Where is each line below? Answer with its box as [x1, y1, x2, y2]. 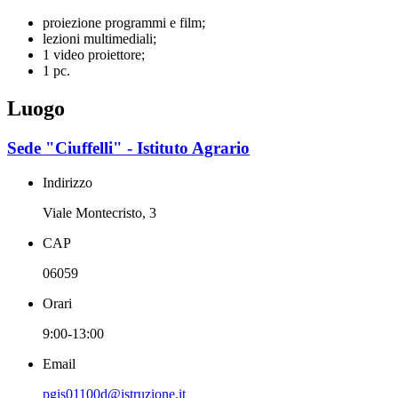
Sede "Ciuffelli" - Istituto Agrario [7, 138, 250, 157]
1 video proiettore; [43, 47, 145, 62]
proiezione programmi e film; [43, 15, 205, 30]
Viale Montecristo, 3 [43, 204, 156, 220]
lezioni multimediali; [43, 31, 156, 46]
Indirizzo [43, 174, 92, 190]
